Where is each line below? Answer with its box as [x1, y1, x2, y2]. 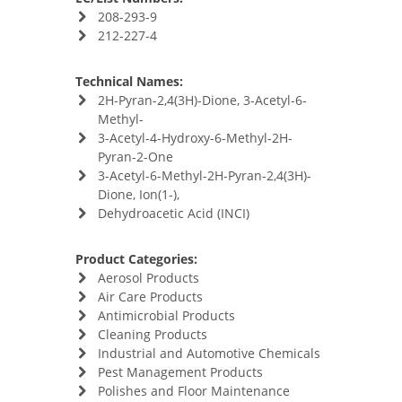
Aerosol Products [97, 269, 199, 286]
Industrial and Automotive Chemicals [97, 345, 320, 362]
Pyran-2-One [97, 148, 173, 165]
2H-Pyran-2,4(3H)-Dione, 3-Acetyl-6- [97, 92, 307, 109]
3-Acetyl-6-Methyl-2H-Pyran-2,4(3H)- [97, 167, 311, 184]
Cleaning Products [97, 326, 207, 343]
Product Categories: [75, 250, 197, 267]
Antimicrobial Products [97, 307, 235, 324]
